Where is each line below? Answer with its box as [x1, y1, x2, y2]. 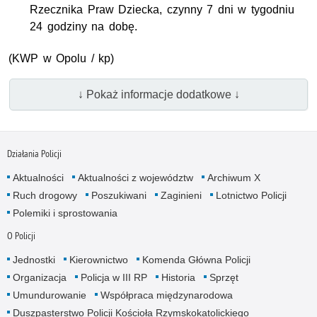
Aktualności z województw [77, 171, 193, 183]
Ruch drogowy [12, 189, 77, 201]
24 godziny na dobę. [30, 21, 137, 33]
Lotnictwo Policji [215, 189, 287, 201]
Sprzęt [209, 271, 238, 283]
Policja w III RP [80, 271, 147, 283]
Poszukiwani [91, 189, 146, 201]
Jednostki [12, 253, 55, 265]
